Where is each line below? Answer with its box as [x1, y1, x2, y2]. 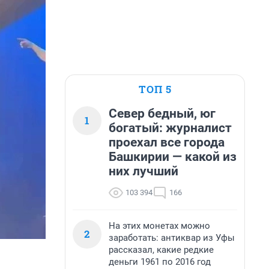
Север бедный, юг [109, 106, 216, 121]
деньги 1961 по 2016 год [109, 256, 211, 267]
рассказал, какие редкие [109, 244, 214, 255]
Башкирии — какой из [109, 150, 237, 164]
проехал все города [109, 135, 225, 150]
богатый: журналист [109, 121, 232, 135]
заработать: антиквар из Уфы [109, 232, 235, 243]
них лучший [109, 164, 178, 178]
